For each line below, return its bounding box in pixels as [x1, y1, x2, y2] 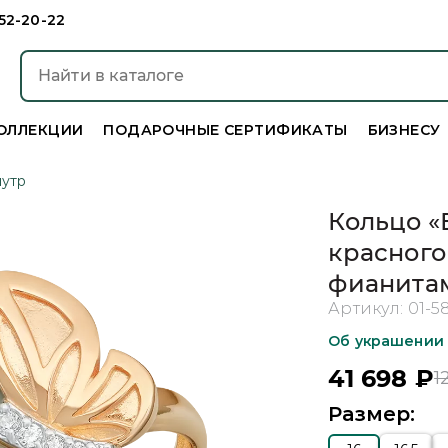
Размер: [328, 402, 416, 426]
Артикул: [328, 299, 408, 318]
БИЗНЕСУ [367, 121, 441, 139]
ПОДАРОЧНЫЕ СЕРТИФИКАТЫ [103, 121, 348, 139]
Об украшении [328, 332, 444, 350]
